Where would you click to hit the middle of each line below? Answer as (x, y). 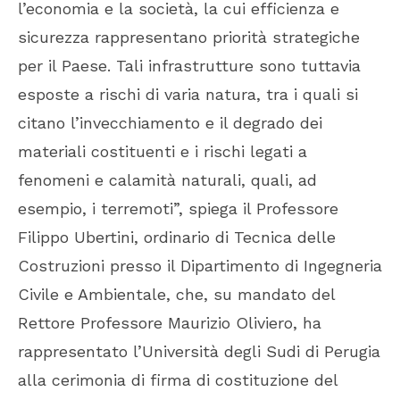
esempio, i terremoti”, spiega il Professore (178, 209)
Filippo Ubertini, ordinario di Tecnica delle (177, 237)
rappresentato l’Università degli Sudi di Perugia (199, 352)
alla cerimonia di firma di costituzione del (178, 380)
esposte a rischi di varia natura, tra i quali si (188, 95)
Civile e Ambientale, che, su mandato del (176, 295)
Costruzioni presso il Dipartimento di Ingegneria (200, 266)
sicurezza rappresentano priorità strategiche (189, 37)
